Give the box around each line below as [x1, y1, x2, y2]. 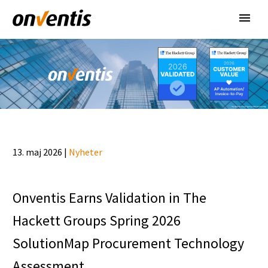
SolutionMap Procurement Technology [13, 233, 244, 252]
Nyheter [69, 145, 102, 158]
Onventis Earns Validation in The [13, 188, 206, 207]
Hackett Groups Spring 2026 [13, 211, 181, 230]
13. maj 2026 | [13, 145, 69, 158]
